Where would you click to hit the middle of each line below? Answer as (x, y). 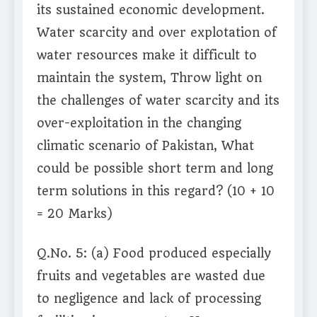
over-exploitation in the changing (139, 123)
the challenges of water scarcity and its (158, 101)
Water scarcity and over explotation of (157, 33)
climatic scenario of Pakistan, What (145, 146)
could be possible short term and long (155, 169)
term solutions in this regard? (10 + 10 (156, 191)
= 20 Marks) (75, 214)
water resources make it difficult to (147, 56)
